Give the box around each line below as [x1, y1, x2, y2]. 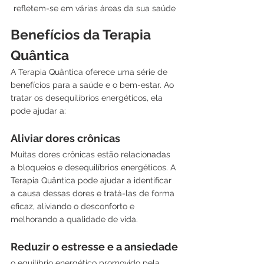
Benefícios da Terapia [11, 26, 154, 42]
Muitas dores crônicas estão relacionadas [11, 149, 173, 159]
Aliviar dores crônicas [11, 131, 120, 144]
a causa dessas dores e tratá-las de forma [11, 188, 177, 198]
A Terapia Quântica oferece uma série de [11, 67, 170, 77]
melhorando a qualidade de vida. [11, 214, 138, 224]
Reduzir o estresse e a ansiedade [11, 240, 178, 253]
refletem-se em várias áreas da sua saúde [13, 3, 176, 13]
